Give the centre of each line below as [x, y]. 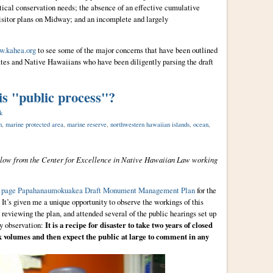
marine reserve [87, 125]
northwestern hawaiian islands [150, 125]
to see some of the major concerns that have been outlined [126, 50]
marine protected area [34, 125]
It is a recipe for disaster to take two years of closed [129, 225]
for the [205, 190]
